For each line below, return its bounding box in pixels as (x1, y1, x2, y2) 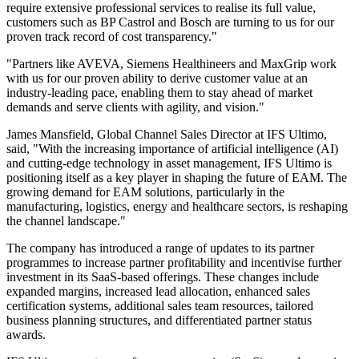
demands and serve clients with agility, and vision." (6, 100, 264, 115)
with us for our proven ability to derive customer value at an (6, 71, 308, 86)
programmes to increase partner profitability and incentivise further (6, 256, 341, 270)
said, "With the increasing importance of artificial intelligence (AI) (6, 142, 338, 156)
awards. (6, 328, 46, 342)
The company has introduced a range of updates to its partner (6, 241, 314, 256)
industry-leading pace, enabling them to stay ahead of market (6, 86, 313, 100)
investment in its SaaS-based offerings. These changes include (6, 270, 319, 284)
